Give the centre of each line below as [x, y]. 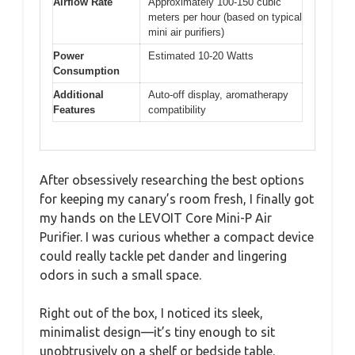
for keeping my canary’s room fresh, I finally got [177, 198]
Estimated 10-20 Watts [201, 56]
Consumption [86, 71]
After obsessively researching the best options [172, 179]
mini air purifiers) [186, 32]
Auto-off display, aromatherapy [218, 95]
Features [74, 110]
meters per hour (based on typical [225, 17]
